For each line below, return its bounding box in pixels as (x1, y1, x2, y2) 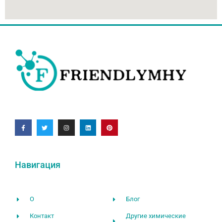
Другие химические (126, 212, 186, 220)
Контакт (30, 212, 55, 220)
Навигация (15, 160, 60, 170)
